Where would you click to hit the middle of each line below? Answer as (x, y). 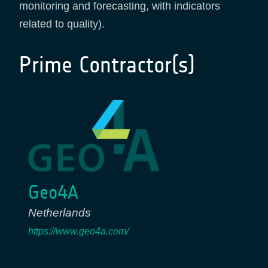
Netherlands (60, 212)
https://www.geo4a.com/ (78, 231)
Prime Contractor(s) (107, 65)
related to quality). (62, 24)
